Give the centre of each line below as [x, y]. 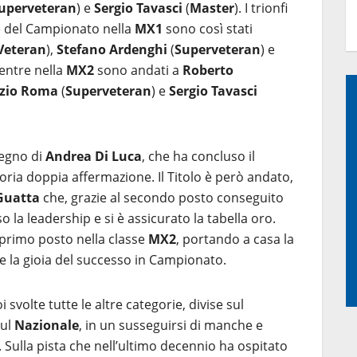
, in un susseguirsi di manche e [171, 325]
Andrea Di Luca [94, 156]
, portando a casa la [235, 239]
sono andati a [138, 70]
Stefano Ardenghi [112, 49]
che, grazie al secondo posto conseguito [163, 198]
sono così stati [208, 29]
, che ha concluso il [198, 156]
